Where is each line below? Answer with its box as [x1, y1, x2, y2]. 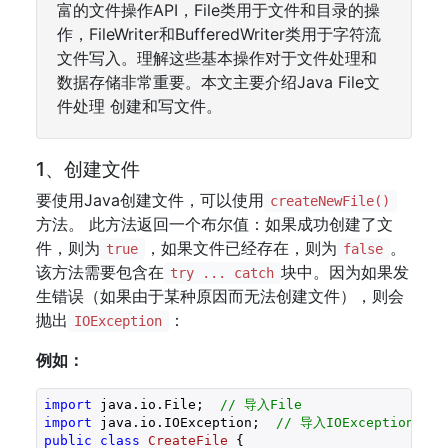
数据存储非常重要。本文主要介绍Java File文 [57, 72, 380, 92]
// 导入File [219, 396, 302, 412]
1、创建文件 [36, 157, 140, 181]
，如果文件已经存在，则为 [144, 238, 337, 258]
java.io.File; [91, 396, 220, 412]
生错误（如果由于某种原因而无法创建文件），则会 [36, 286, 404, 306]
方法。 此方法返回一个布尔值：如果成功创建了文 [36, 214, 393, 234]
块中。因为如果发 [280, 262, 409, 282]
